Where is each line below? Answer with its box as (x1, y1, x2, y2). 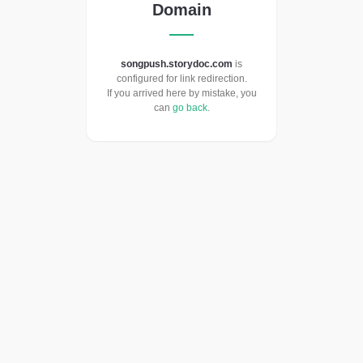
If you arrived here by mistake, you (106, 88, 257, 100)
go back (172, 102, 207, 114)
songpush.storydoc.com (121, 58, 233, 70)
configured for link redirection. (116, 73, 247, 85)
